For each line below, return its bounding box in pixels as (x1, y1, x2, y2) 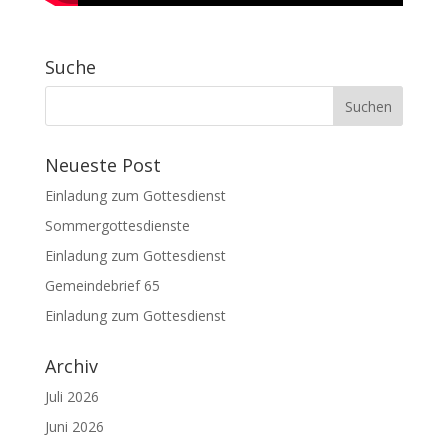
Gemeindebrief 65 (44, 275, 160, 295)
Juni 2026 (44, 416, 104, 436)
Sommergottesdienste (44, 215, 190, 235)
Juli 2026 (44, 386, 99, 406)
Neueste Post (44, 152, 161, 177)
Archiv (44, 353, 98, 378)
